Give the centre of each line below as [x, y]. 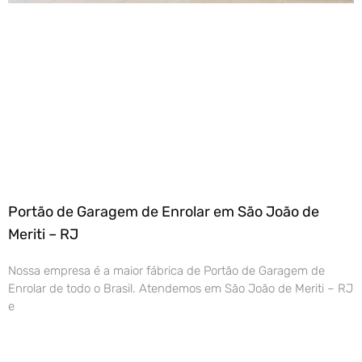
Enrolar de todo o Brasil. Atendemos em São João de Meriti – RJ [181, 289]
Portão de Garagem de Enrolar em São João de [164, 212]
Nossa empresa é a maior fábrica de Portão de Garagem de [166, 271]
